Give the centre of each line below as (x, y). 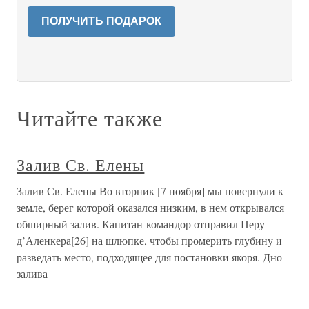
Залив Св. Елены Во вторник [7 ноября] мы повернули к (150, 191)
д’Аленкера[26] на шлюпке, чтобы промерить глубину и (149, 240)
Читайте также (90, 118)
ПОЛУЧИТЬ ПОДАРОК (101, 21)
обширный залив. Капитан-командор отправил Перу (141, 224)
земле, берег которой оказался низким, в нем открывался (150, 207)
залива (32, 273)
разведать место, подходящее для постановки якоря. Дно (149, 257)
